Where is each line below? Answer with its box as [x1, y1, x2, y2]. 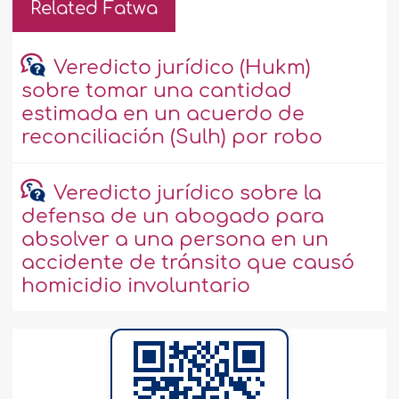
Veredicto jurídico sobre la [53, 183, 322, 205]
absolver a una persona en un [21, 229, 330, 251]
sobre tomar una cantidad [21, 80, 293, 102]
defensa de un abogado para [21, 206, 325, 228]
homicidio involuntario [21, 275, 251, 297]
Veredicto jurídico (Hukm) [53, 57, 311, 79]
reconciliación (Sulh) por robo [21, 126, 323, 149]
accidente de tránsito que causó [21, 252, 355, 274]
